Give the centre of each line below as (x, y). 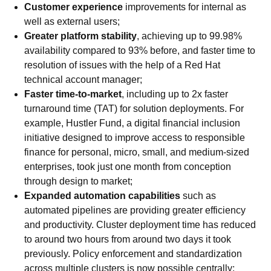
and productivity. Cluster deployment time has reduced (140, 225)
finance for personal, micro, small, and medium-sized (137, 152)
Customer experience (73, 7)
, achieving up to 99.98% (189, 36)
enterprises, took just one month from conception (128, 167)
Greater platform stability (80, 36)
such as (198, 196)
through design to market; (78, 181)
